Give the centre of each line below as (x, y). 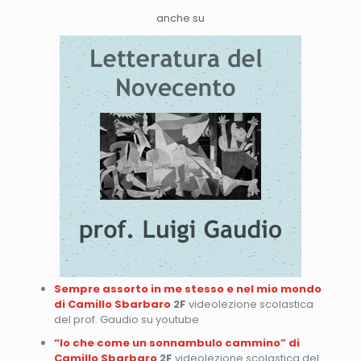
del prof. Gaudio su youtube (126, 320)
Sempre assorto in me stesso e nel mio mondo (187, 289)
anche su (180, 19)
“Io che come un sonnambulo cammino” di (176, 343)
